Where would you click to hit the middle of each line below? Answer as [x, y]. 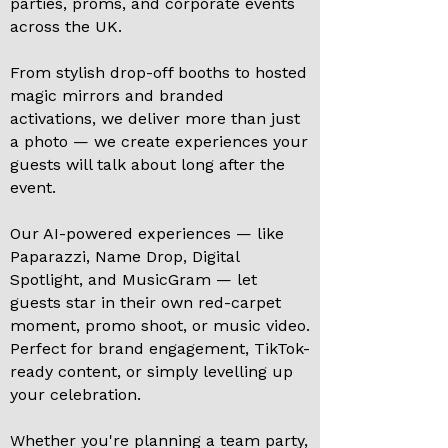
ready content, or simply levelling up [151, 371]
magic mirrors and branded [117, 95]
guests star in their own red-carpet [145, 302]
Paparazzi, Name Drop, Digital [124, 256]
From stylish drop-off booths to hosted [158, 72]
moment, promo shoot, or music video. [160, 325]
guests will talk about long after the [147, 164]
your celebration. [75, 394]
